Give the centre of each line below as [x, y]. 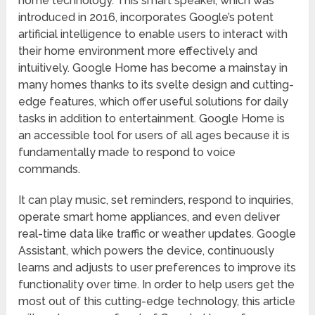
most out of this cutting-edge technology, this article [157, 302]
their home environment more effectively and [138, 51]
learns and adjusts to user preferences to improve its [157, 268]
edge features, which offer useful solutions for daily [154, 102]
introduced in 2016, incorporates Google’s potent [146, 18]
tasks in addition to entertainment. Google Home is [152, 119]
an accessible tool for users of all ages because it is [154, 136]
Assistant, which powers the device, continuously [147, 251]
